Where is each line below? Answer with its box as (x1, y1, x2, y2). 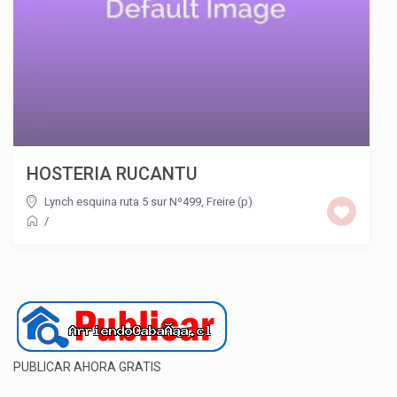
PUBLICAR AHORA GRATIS (13, 359, 162, 374)
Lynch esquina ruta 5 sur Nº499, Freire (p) (44, 194, 253, 208)
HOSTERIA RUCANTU (27, 162, 198, 184)
